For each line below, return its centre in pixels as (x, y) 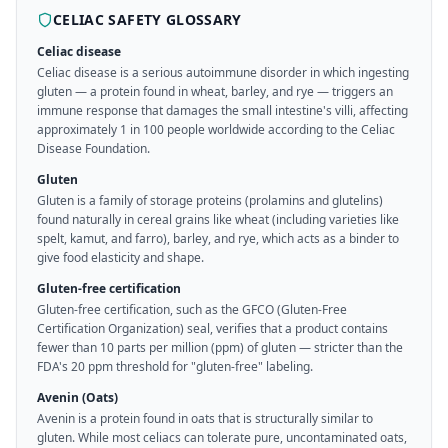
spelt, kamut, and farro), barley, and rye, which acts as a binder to (218, 238)
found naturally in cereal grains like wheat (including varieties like (218, 219)
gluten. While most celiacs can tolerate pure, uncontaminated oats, (222, 437)
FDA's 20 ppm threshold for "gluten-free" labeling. (175, 366)
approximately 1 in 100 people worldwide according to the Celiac (216, 129)
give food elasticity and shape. (120, 257)
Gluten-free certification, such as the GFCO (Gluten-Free (192, 309)
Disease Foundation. (93, 148)
